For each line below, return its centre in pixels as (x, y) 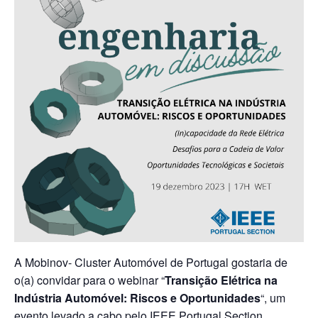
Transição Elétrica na (221, 280)
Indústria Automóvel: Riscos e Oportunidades (137, 297)
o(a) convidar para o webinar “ (89, 280)
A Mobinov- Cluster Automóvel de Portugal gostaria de (151, 262)
